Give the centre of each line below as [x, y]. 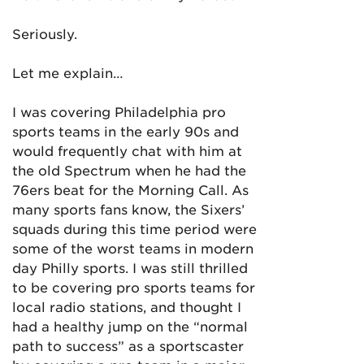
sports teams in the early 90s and [126, 131]
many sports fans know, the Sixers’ [128, 209]
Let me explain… [68, 72]
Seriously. [45, 33]
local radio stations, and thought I [127, 306]
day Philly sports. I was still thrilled [130, 267]
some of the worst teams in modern [133, 248]
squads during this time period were [134, 228]
